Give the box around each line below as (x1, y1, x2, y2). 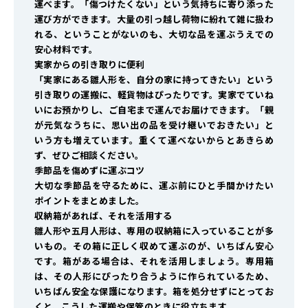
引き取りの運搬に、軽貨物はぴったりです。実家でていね (34, 88, 274, 102)
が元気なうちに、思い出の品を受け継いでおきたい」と (34, 118, 274, 132)
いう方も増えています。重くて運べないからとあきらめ (34, 133, 274, 147)
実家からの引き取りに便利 (34, 58, 145, 71)
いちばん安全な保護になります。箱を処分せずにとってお (34, 285, 274, 298)
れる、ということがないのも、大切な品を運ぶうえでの (34, 27, 274, 41)
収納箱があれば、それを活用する (34, 209, 173, 223)
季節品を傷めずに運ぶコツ (34, 164, 145, 177)
